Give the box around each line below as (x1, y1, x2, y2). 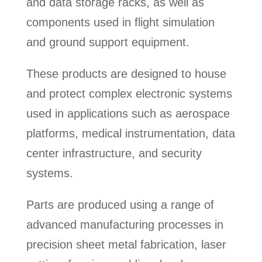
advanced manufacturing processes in (26, 218, 223, 231)
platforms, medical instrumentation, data (26, 126, 235, 140)
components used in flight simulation (26, 15, 215, 29)
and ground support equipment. (26, 35, 189, 49)
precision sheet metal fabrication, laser (26, 237, 226, 251)
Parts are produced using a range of (26, 198, 214, 211)
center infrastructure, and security (26, 146, 202, 160)
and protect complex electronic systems (26, 87, 232, 100)
